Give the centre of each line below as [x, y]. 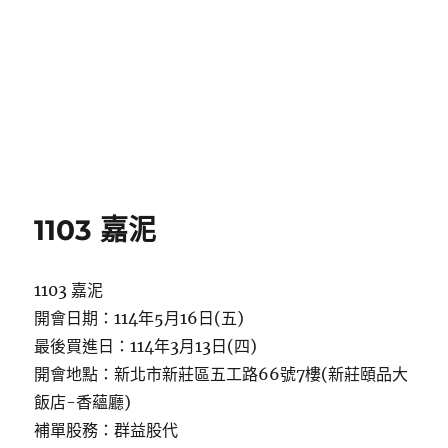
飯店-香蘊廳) [83, 402]
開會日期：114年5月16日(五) [139, 318]
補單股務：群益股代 [106, 430]
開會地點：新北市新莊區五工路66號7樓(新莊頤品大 [221, 374]
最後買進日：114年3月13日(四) [146, 346]
